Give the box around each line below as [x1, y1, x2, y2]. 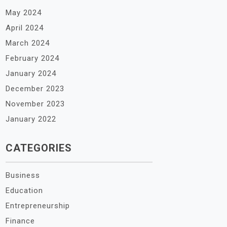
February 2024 [6, 54, 59, 63]
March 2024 [6, 39, 50, 48]
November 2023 [6, 99, 65, 108]
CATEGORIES [6, 142, 72, 154]
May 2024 [6, 8, 42, 17]
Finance [6, 216, 35, 225]
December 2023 [6, 84, 64, 93]
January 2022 [6, 115, 56, 124]
